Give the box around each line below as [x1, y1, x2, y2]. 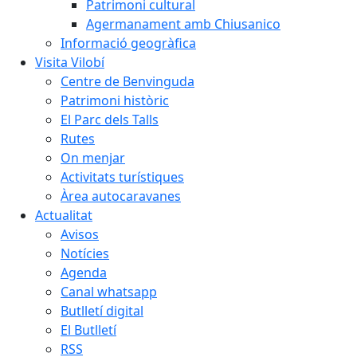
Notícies [61, 244, 109, 262]
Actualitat [35, 206, 92, 224]
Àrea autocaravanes [61, 186, 181, 205]
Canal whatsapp [61, 282, 157, 300]
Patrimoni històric [61, 91, 169, 109]
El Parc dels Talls [61, 110, 159, 128]
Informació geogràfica [61, 33, 196, 52]
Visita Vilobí [35, 53, 104, 71]
